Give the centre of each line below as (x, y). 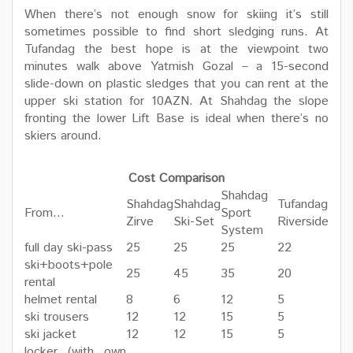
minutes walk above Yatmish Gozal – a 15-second (176, 67)
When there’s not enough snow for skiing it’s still (176, 15)
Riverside (303, 222)
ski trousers (57, 318)
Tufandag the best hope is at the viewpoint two (176, 50)
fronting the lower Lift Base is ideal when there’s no (176, 119)
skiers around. (63, 136)
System (242, 231)
